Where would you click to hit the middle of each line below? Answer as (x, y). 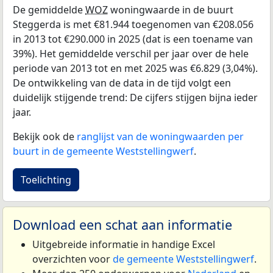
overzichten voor (73, 259)
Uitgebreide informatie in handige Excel (124, 244)
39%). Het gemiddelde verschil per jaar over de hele (131, 53)
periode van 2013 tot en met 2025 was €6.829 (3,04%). (135, 68)
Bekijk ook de (45, 136)
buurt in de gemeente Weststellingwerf (103, 151)
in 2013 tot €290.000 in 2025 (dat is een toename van (133, 39)
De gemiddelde (49, 9)
